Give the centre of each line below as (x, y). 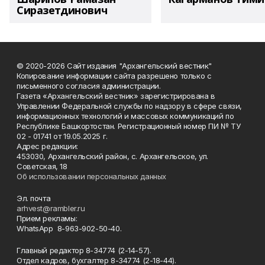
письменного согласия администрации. (89, 86)
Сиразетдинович (62, 10)
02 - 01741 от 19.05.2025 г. (62, 136)
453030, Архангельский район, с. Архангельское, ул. (112, 156)
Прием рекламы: (47, 218)
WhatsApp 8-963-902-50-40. (69, 228)
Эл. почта (34, 198)
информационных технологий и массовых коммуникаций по (125, 116)
